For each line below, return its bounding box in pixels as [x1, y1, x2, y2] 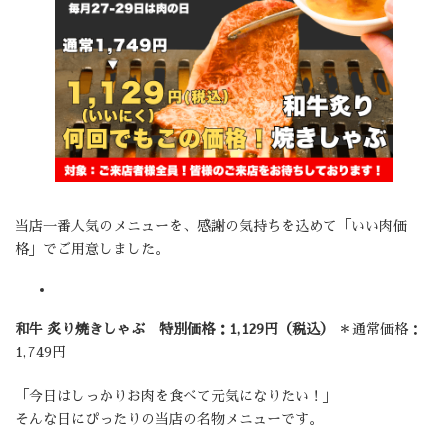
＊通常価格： [334, 322, 422, 337]
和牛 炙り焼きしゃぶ [15, 322, 145, 337]
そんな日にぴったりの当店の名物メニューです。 [15, 412, 323, 427]
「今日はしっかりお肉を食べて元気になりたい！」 [15, 389, 337, 404]
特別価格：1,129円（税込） [159, 322, 334, 337]
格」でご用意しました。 [15, 242, 169, 257]
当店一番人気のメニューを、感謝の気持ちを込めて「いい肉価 [15, 219, 407, 234]
